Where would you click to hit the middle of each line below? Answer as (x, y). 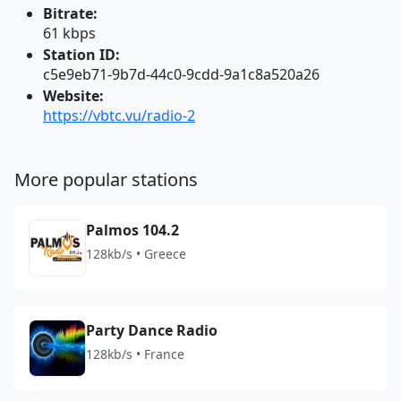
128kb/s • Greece (136, 254)
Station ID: (81, 55)
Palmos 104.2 (132, 230)
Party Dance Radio (152, 330)
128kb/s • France (135, 354)
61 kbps (69, 33)
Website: (73, 96)
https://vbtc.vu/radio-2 (119, 115)
